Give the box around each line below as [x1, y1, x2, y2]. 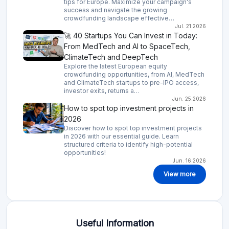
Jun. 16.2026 [173, 157, 206, 164]
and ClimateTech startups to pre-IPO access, [64, 79, 199, 87]
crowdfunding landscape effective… [64, 14, 174, 22]
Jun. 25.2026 [172, 96, 206, 102]
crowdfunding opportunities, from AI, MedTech [64, 71, 204, 79]
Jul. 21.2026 [175, 23, 206, 30]
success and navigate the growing [64, 6, 167, 14]
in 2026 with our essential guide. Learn [64, 132, 179, 141]
